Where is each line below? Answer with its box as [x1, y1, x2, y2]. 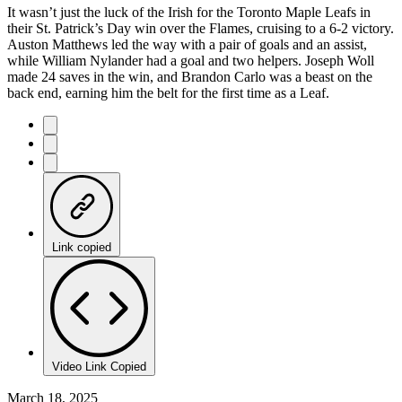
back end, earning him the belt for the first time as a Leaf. [7, 84, 329, 100]
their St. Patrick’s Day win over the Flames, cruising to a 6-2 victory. [7, 20, 394, 36]
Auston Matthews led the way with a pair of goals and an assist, [7, 36, 367, 52]
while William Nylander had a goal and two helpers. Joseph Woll [7, 52, 374, 68]
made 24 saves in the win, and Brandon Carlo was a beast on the [7, 68, 372, 84]
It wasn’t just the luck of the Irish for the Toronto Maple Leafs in [7, 4, 371, 20]
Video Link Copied [52, 359, 146, 373]
